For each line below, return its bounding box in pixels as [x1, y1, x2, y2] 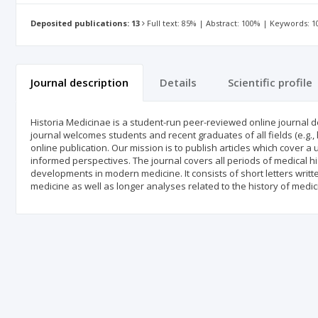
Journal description [31, 75, 128, 89]
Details [160, 75, 197, 89]
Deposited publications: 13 [31, 18, 140, 29]
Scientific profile [228, 75, 312, 89]
